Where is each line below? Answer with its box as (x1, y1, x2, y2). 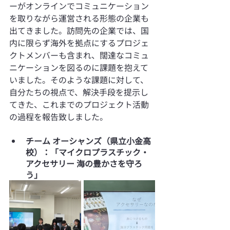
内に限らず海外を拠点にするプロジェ (9, 36, 149, 49)
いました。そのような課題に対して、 (9, 73, 148, 86)
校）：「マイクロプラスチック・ (26, 145, 149, 158)
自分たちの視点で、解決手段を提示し (9, 85, 148, 98)
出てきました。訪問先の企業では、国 (9, 24, 149, 36)
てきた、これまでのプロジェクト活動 (9, 98, 149, 110)
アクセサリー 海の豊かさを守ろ (26, 157, 142, 169)
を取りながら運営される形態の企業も (9, 11, 149, 24)
